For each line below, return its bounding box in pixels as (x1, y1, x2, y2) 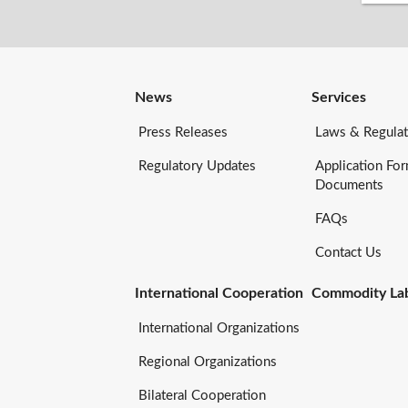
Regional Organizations (138, 354, 277, 369)
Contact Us (315, 246, 382, 260)
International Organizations (138, 321, 300, 335)
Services (311, 90, 367, 106)
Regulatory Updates (138, 159, 256, 174)
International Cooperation (134, 285, 303, 301)
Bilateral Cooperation (138, 388, 266, 403)
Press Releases (138, 126, 228, 140)
